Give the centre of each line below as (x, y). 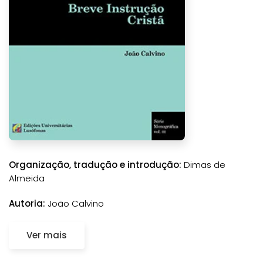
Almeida (27, 178)
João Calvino (75, 203)
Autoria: (27, 203)
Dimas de (203, 164)
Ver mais (47, 235)
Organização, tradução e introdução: (95, 164)
